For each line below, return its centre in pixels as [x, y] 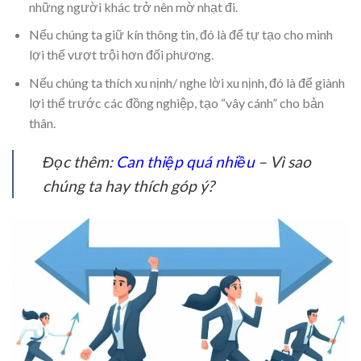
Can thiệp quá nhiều [185, 161]
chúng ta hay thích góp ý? [129, 185]
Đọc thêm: [79, 161]
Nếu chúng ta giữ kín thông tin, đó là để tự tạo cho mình [180, 35]
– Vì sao [283, 161]
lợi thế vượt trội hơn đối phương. [121, 55]
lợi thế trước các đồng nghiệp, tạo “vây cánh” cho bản [176, 102]
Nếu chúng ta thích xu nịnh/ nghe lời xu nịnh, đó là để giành [187, 82]
